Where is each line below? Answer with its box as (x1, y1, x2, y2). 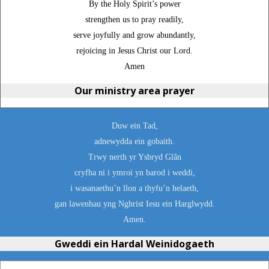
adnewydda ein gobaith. (94, 137, 175, 146)
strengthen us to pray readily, (85, 15, 184, 24)
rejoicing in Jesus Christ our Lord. (76, 46, 193, 55)
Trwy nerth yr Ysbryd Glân (88, 153, 181, 162)
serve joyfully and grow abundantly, (73, 31, 196, 40)
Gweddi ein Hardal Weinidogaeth (55, 237, 214, 250)
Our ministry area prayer (74, 84, 195, 97)
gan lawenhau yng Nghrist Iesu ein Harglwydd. (54, 199, 215, 208)
